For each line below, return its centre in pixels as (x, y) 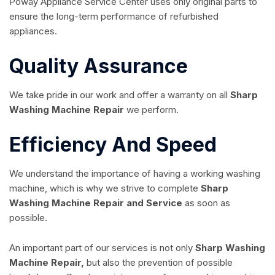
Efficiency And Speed (113, 144)
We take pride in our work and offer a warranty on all (120, 95)
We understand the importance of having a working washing (135, 173)
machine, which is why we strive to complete (105, 188)
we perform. (153, 109)
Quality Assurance (99, 66)
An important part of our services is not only (102, 247)
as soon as (206, 203)
